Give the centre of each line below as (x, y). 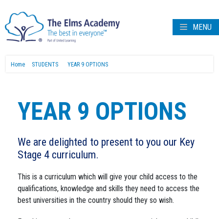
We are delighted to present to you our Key (106, 142)
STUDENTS (45, 65)
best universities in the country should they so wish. (96, 200)
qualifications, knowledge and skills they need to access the (109, 188)
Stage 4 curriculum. (58, 155)
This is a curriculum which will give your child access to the (108, 177)
